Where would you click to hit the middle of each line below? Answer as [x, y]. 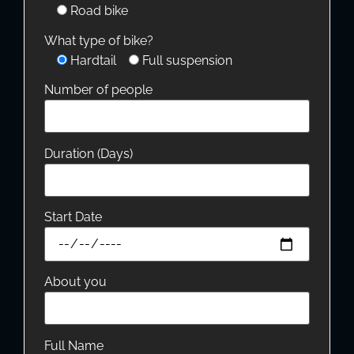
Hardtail [93, 60]
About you [75, 282]
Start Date [73, 217]
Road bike [99, 11]
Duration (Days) [88, 153]
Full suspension [187, 60]
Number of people [98, 90]
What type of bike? [99, 40]
